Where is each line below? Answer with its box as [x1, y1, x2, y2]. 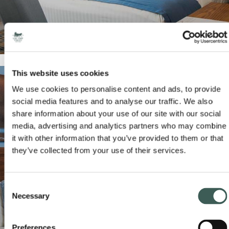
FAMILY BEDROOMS [16, 166, 123, 181]
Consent [4, 181, 32, 190]
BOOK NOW [87, 188, 125, 196]
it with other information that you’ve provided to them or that [12, 133, 223, 143]
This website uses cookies [12, 68, 109, 77]
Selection [4, 193, 35, 202]
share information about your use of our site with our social [12, 109, 221, 118]
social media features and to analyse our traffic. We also [12, 97, 213, 106]
